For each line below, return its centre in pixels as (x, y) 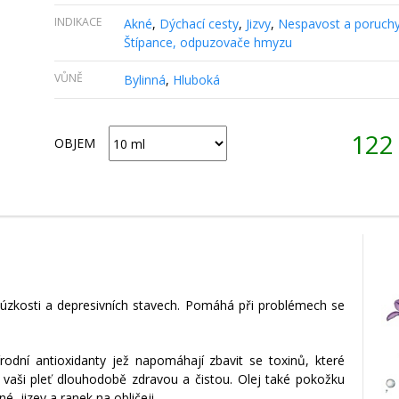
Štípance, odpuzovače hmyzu (208, 43)
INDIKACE (78, 22)
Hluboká (196, 80)
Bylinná (144, 80)
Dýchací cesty (199, 24)
